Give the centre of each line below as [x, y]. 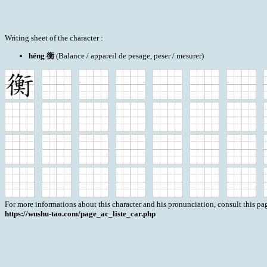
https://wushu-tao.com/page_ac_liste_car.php [80, 213]
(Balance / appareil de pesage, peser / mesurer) [129, 56]
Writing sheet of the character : [54, 38]
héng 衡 [41, 56]
